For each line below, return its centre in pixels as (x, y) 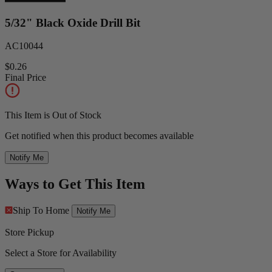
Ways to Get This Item (75, 184)
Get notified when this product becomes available (99, 136)
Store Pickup (29, 233)
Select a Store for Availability (61, 253)
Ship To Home (41, 211)
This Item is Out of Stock (53, 115)
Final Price (25, 78)
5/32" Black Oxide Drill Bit (73, 22)
